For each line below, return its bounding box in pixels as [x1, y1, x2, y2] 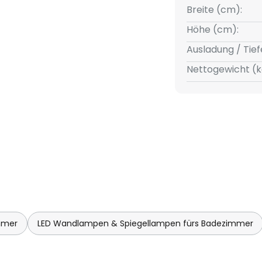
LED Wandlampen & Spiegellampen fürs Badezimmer [37, 218, 253, 229]
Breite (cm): [186, 3, 242, 16]
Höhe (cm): [186, 23, 239, 36]
